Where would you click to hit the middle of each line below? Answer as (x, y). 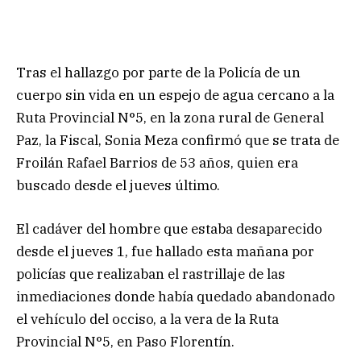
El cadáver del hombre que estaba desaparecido (169, 228)
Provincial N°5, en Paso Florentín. (132, 341)
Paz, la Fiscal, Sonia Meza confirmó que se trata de (178, 140)
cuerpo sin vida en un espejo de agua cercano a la (175, 95)
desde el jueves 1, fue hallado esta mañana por (165, 251)
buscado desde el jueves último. (121, 185)
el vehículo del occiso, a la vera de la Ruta (147, 319)
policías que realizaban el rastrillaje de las (151, 274)
